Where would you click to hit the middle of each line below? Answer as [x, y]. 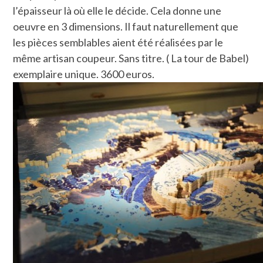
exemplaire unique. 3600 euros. [84, 74]
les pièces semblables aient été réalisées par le [118, 42]
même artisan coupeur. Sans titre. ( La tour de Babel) [131, 58]
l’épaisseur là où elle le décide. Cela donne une [117, 10]
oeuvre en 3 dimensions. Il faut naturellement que [126, 26]
